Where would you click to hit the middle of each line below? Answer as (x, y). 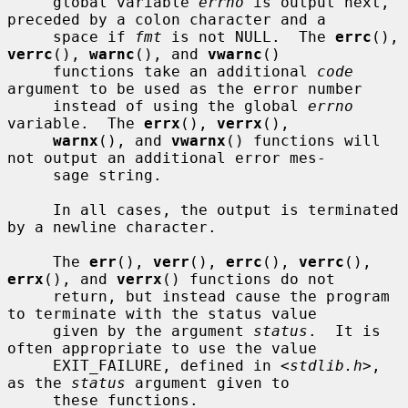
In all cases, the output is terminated (30, 209)
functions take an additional (185, 71)
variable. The (76, 123)
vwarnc (235, 54)
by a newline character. (112, 227)
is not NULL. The (249, 36)
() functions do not (249, 279)
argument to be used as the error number (185, 88)
